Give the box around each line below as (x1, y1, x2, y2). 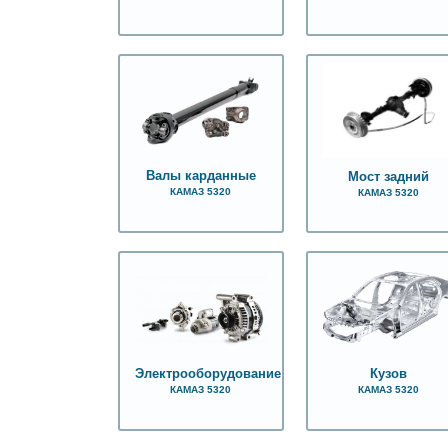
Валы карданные (145, 169, 256, 184)
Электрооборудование (135, 367, 281, 382)
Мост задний (347, 170, 429, 185)
